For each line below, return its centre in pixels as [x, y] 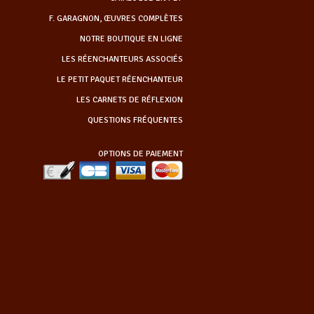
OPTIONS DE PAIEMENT [140, 153]
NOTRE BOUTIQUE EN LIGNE [131, 39]
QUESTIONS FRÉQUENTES [135, 120]
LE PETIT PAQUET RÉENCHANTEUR [120, 79]
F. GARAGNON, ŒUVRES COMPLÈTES [116, 18]
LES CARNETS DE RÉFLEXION [129, 100]
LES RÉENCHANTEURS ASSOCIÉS [122, 59]
